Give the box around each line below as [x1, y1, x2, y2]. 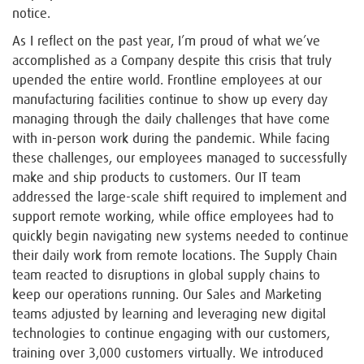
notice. [12, 5, 50, 22]
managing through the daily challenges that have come [12, 110, 330, 128]
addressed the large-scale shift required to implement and [12, 188, 347, 206]
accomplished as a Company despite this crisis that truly [12, 52, 331, 69]
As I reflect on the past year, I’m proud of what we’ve [12, 32, 320, 50]
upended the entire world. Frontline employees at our [12, 71, 322, 89]
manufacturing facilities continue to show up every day [12, 91, 327, 108]
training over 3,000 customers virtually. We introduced [12, 344, 323, 362]
